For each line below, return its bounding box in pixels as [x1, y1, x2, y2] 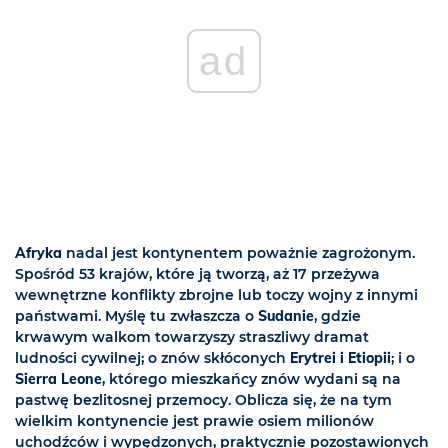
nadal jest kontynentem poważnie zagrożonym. [62, 244, 415, 263]
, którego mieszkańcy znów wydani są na [102, 370, 401, 389]
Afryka [15, 244, 62, 263]
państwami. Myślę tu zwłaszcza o [15, 307, 258, 326]
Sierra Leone [15, 370, 102, 389]
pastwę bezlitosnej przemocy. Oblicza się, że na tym [15, 391, 392, 410]
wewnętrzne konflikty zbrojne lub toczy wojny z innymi [15, 286, 418, 305]
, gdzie [314, 307, 361, 326]
